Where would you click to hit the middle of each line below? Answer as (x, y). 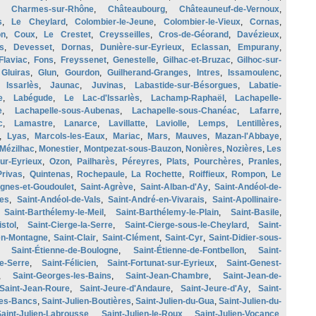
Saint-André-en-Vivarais (157, 200)
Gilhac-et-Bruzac (196, 60)
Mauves (192, 136)
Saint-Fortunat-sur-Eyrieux (161, 263)
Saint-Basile (255, 212)
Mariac (126, 136)
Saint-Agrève (107, 187)
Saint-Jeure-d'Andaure (125, 288)
